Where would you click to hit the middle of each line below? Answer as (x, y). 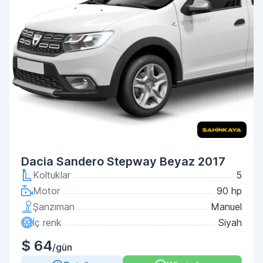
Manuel (226, 207)
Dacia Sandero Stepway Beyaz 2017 (123, 161)
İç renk (47, 222)
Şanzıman (54, 207)
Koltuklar (52, 175)
